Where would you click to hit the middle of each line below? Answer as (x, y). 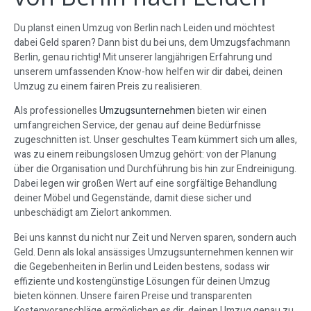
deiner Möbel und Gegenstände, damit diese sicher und (133, 199)
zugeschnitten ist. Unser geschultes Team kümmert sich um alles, (155, 140)
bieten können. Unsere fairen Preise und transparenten (133, 296)
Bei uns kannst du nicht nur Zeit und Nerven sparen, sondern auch (155, 237)
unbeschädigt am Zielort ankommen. (93, 213)
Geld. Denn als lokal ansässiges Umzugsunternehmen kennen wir (154, 252)
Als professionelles (57, 111)
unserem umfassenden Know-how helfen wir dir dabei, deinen (148, 72)
